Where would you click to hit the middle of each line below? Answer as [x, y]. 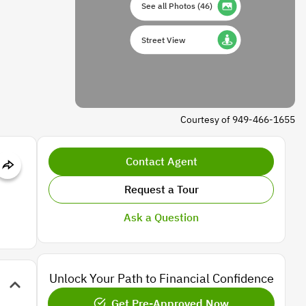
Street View [164, 40]
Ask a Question [161, 217]
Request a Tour [161, 189]
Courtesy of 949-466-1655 [238, 119]
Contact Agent [161, 161]
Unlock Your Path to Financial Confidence [161, 278]
